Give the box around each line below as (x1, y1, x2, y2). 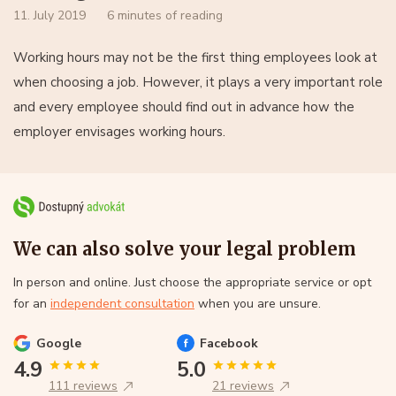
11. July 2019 (13, 6, 86, 24)
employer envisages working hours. (13, 122, 225, 141)
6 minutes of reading (107, 6, 223, 24)
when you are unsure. (194, 294, 321, 312)
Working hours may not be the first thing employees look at (13, 48, 377, 66)
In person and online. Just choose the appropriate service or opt (13, 273, 371, 291)
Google (36, 334, 81, 352)
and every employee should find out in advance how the (13, 97, 354, 116)
